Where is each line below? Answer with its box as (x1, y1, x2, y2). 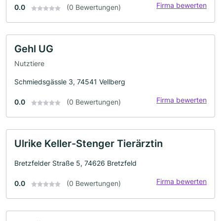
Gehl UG (14, 43, 53, 55)
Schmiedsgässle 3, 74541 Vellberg (14, 77, 125, 86)
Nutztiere (14, 59, 44, 68)
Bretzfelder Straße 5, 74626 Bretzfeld (14, 158, 137, 167)
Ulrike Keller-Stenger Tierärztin (14, 137, 163, 149)
